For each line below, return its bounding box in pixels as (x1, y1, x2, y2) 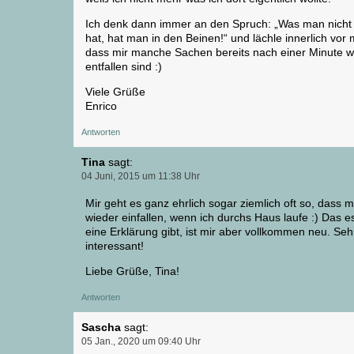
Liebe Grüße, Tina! (85, 264, 179, 277)
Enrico (85, 99, 117, 112)
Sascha (81, 320, 121, 333)
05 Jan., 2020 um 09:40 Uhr (81, 335, 201, 347)
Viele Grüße (85, 85, 145, 98)
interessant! (85, 239, 144, 252)
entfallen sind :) (85, 59, 162, 73)
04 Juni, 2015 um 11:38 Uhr (81, 170, 200, 182)
